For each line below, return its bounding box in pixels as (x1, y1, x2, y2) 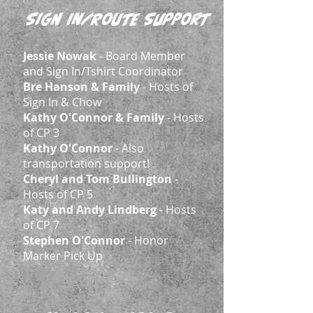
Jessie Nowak (23, 48, 96, 64)
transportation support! (23, 156, 150, 171)
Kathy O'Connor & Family (23, 110, 164, 125)
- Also (112, 140, 144, 156)
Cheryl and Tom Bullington (23, 171, 172, 187)
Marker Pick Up (23, 248, 103, 263)
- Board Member (96, 48, 185, 64)
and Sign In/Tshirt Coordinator (23, 64, 183, 79)
